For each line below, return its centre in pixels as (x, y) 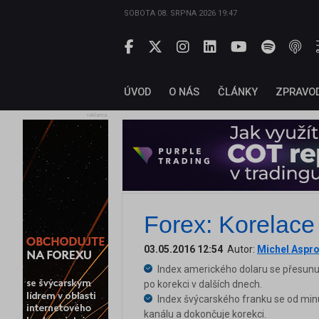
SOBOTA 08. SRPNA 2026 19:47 (181, 13)
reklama (97, 115)
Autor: (240, 250)
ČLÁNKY (237, 92)
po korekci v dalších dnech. (203, 284)
